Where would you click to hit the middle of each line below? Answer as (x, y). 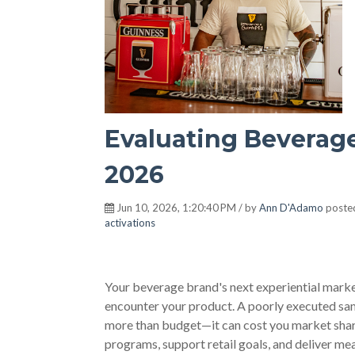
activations (130, 223)
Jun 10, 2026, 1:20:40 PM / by (187, 208)
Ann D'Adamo (291, 208)
